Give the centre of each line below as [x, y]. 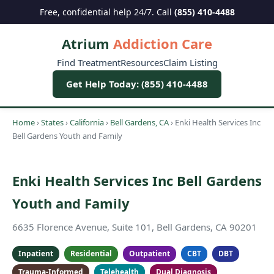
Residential [91, 254]
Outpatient [150, 254]
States [52, 122]
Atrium [86, 43]
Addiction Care [161, 43]
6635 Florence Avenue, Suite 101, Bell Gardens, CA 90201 [135, 227]
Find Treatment [88, 62]
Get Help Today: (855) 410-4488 [137, 84]
